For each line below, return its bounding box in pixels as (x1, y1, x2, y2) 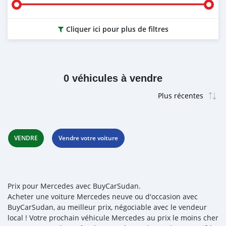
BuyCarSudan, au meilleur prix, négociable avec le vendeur (8, 202, 207, 212)
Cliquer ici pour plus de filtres (66, 24, 168, 34)
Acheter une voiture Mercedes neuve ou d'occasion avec (8, 192, 198, 201)
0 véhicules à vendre (64, 73, 162, 84)
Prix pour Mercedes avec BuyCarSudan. (8, 181, 141, 191)
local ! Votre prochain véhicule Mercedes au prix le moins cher (8, 213, 218, 222)
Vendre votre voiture (59, 134, 118, 142)
